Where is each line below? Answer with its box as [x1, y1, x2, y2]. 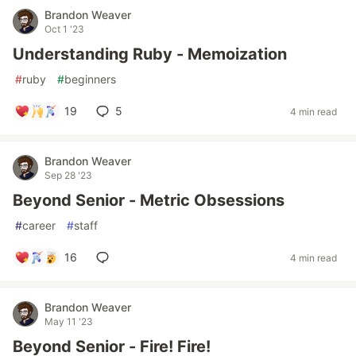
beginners [64, 72, 116, 86]
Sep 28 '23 [44, 169, 92, 181]
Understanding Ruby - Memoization [13, 44, 287, 64]
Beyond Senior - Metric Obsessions [13, 191, 284, 210]
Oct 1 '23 [44, 23, 84, 35]
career [22, 219, 56, 232]
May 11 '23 [44, 315, 93, 327]
